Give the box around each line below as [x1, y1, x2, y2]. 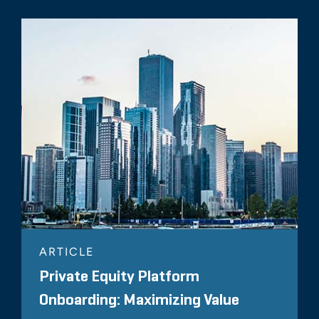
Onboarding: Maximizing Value [39, 293, 239, 309]
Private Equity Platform [39, 269, 199, 286]
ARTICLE [39, 245, 94, 259]
